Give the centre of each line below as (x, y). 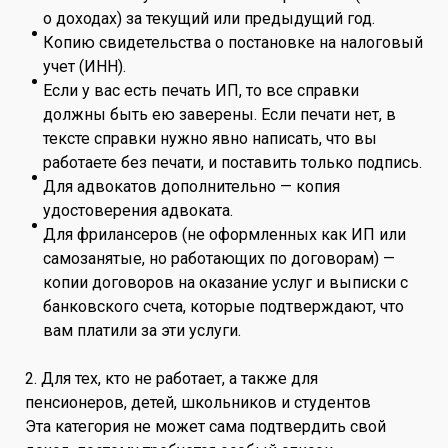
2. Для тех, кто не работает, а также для (171, 378)
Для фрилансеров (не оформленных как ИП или (224, 234)
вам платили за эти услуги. (142, 330)
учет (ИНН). (84, 66)
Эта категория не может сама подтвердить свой (205, 426)
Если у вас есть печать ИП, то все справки (201, 90)
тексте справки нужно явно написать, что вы (210, 138)
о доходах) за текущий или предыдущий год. (209, 18)
